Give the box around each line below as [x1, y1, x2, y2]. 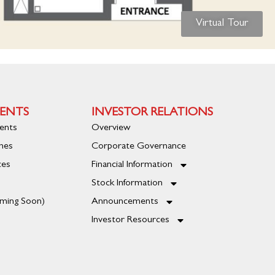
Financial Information [91, 160, 173, 171]
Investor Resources [91, 215, 170, 226]
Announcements [91, 197, 159, 207]
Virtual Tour [196, 18, 248, 30]
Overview [91, 123, 131, 134]
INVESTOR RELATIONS [91, 107, 214, 120]
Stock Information [91, 179, 163, 189]
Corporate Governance [91, 142, 187, 152]
